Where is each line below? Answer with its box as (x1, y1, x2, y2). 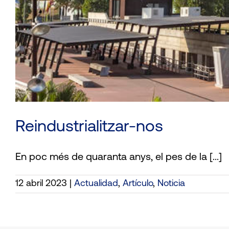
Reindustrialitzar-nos (15, 119, 163, 136)
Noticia (157, 179, 185, 189)
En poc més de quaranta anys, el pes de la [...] (15, 152, 222, 163)
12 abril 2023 (15, 179, 67, 189)
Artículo (123, 179, 153, 189)
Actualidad (74, 179, 118, 189)
